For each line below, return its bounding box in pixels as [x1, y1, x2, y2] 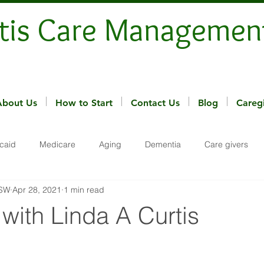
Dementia [145, 138, 181, 150]
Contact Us [131, 97, 180, 108]
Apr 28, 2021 [12, 184, 61, 195]
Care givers [204, 138, 248, 150]
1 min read [64, 184, 104, 195]
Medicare [39, 138, 75, 150]
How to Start [55, 97, 113, 108]
